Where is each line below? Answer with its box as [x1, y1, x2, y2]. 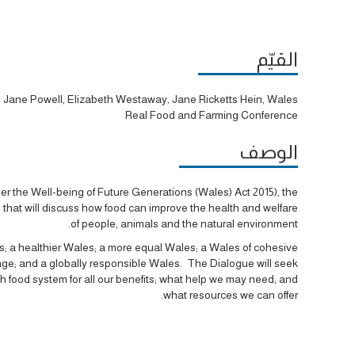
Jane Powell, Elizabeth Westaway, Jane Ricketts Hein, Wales [3, 92, 298, 105]
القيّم [257, 48, 298, 71]
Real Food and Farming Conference [125, 108, 298, 121]
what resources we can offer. [163, 288, 298, 301]
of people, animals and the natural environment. [71, 216, 298, 230]
